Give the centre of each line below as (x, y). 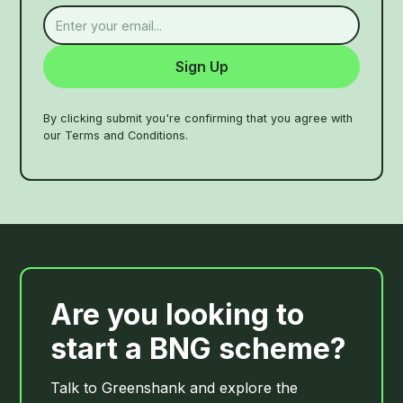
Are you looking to (178, 315)
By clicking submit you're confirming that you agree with (198, 119)
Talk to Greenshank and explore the (175, 388)
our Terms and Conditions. (116, 136)
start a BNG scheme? (199, 349)
